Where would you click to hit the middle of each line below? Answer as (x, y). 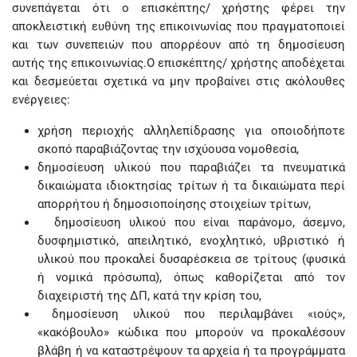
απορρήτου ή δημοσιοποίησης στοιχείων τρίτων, (174, 204)
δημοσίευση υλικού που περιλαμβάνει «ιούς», (191, 314)
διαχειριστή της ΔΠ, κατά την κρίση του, (149, 296)
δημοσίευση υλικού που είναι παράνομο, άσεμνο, (191, 222)
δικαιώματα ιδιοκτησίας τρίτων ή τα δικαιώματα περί (191, 186)
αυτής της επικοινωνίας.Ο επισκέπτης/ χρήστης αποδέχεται (178, 63)
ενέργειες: (41, 100)
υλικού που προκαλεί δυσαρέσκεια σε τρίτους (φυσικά (191, 259)
